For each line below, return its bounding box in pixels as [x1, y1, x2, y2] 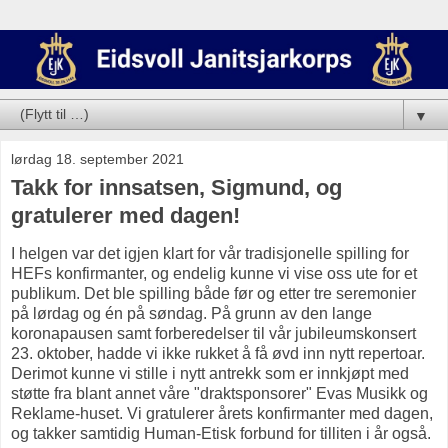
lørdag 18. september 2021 [11, 150, 184, 167]
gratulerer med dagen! [11, 202, 240, 228]
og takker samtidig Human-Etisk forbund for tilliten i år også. [11, 425, 435, 443]
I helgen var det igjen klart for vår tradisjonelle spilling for [11, 245, 409, 263]
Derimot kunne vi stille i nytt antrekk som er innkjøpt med [11, 365, 409, 383]
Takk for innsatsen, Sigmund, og [11, 174, 342, 200]
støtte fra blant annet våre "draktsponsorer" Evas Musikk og [11, 385, 428, 403]
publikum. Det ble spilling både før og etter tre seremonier [11, 285, 416, 303]
